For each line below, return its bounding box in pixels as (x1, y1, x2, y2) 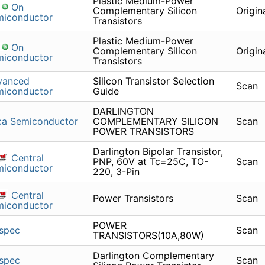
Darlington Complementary (92, 250, 214, 262)
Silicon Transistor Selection (92, 75, 214, 88)
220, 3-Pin (92, 166, 140, 178)
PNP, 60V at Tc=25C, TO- (92, 156, 208, 168)
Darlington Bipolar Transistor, (92, 146, 223, 158)
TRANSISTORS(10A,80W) (92, 230, 204, 242)
